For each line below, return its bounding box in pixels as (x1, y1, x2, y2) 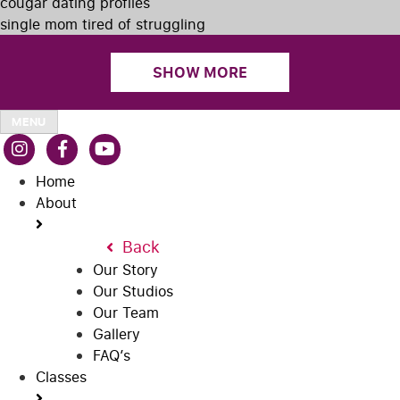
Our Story (93, 259, 158, 279)
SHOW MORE (153, 62, 247, 82)
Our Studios (93, 280, 173, 301)
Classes (36, 366, 87, 387)
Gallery (93, 323, 140, 344)
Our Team (93, 302, 159, 322)
